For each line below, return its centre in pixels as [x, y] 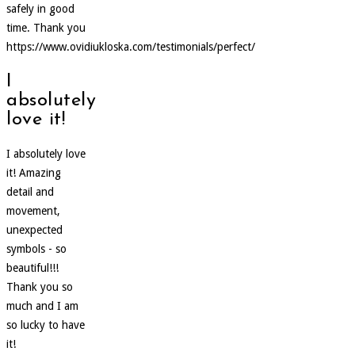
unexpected [34, 230]
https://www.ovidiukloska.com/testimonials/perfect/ [131, 46]
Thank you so [40, 287]
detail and [30, 192]
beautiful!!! [32, 268]
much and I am [42, 306]
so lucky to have [46, 325]
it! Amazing [34, 173]
